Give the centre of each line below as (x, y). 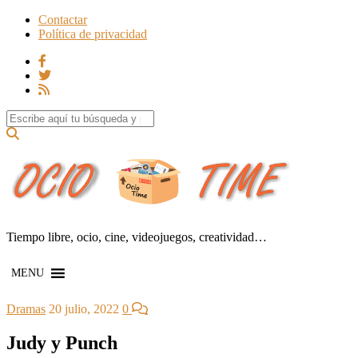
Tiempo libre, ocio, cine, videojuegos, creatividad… (137, 237)
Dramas (26, 308)
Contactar (63, 20)
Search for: (33, 116)
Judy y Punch (62, 342)
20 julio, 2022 (84, 308)
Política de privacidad (93, 34)
